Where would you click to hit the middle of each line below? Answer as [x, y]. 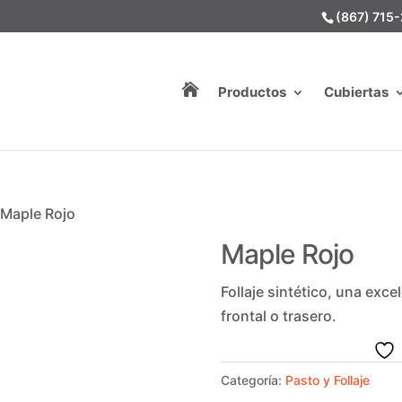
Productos [252, 92]
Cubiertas [356, 92]
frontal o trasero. [278, 316]
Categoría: [253, 380]
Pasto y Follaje [327, 380]
